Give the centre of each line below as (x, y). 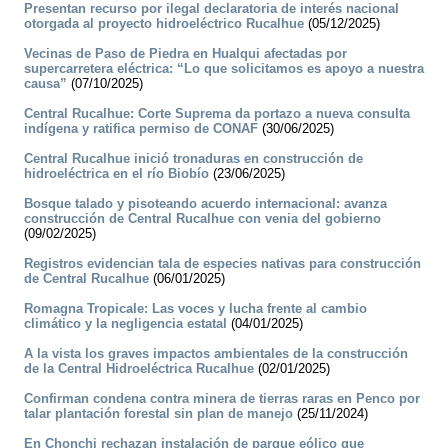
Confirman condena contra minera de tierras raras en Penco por (222, 399)
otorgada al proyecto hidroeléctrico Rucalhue (164, 24)
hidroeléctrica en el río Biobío (116, 174)
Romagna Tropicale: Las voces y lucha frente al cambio (195, 309)
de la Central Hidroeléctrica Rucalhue (139, 369)
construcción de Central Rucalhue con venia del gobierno (202, 219)
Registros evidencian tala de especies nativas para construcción (222, 264)
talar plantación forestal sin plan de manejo (158, 414)
